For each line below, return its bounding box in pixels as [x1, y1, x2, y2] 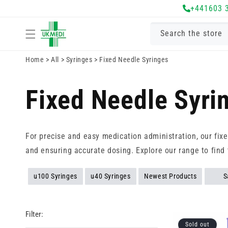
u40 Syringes [91, 172, 131, 180]
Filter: [25, 210, 44, 219]
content [7, 11, 33, 21]
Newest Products [144, 172, 197, 180]
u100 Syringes [34, 172, 77, 180]
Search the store [160, 28, 222, 38]
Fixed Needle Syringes [99, 55, 169, 64]
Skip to [7, 2, 31, 12]
